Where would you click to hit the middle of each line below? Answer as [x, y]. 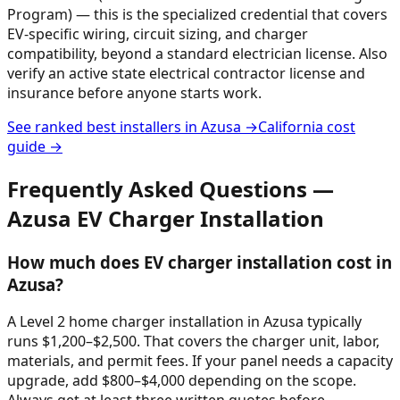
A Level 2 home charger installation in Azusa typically [184, 322]
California [291, 126]
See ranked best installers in [104, 126]
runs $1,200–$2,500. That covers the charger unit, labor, [193, 342]
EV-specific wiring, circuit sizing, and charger [158, 33]
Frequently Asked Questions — [171, 188]
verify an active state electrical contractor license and [186, 73]
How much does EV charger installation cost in [200, 262]
